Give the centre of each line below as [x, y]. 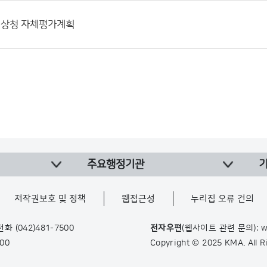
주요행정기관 [116, 164]
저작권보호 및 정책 [50, 199]
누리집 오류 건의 [223, 199]
